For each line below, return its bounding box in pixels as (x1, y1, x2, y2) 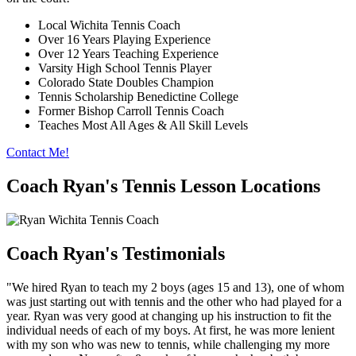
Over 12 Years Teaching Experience (38, 46, 219, 60)
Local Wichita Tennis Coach (38, 17, 180, 32)
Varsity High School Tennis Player (38, 60, 211, 75)
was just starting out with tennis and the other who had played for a (6, 294, 342, 308)
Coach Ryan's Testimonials (6, 242, 225, 264)
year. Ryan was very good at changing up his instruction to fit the (6, 308, 331, 323)
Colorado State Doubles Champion (38, 75, 214, 89)
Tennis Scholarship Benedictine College (38, 89, 238, 103)
